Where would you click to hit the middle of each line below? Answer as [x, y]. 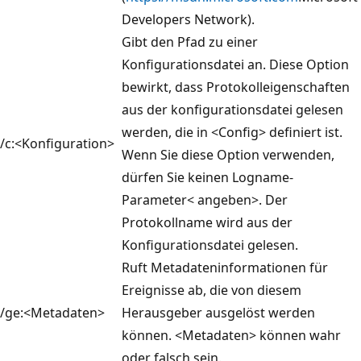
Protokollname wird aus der [207, 222]
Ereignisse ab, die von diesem [212, 290]
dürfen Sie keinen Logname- [207, 177]
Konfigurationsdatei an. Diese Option [235, 64]
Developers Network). [188, 19]
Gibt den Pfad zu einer [190, 41]
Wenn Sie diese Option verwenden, [228, 154]
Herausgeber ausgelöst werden [218, 312]
